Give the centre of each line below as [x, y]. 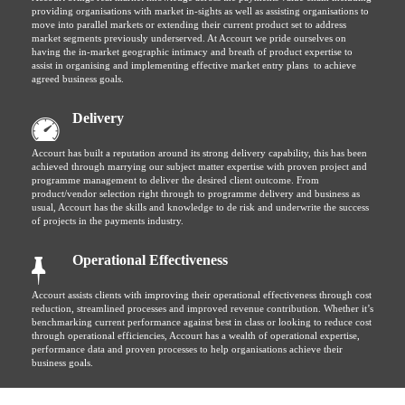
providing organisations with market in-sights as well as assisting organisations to [200, 11]
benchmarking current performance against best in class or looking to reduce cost [202, 322]
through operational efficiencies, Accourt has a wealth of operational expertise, [196, 335]
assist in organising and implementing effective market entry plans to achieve [194, 65]
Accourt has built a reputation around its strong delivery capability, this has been [199, 153]
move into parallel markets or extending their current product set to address [189, 24]
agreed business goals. [78, 79]
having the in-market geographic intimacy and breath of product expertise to [192, 52]
